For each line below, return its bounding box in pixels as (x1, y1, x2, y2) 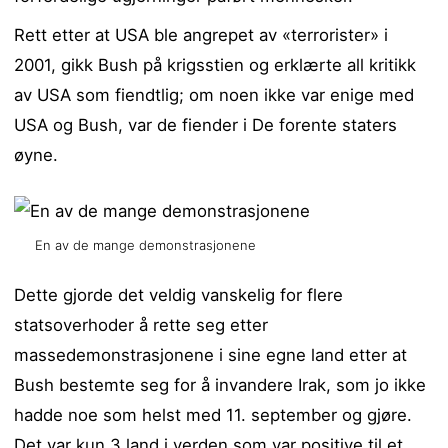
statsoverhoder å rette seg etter (14, 314, 269, 335)
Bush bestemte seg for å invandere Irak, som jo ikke (14, 374, 427, 395)
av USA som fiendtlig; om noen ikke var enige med (14, 84, 415, 105)
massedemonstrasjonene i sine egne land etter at (14, 344, 408, 365)
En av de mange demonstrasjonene (35, 237, 257, 254)
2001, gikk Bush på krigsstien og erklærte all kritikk (14, 54, 417, 75)
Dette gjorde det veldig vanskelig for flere (14, 284, 344, 305)
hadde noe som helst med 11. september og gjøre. (14, 404, 413, 425)
